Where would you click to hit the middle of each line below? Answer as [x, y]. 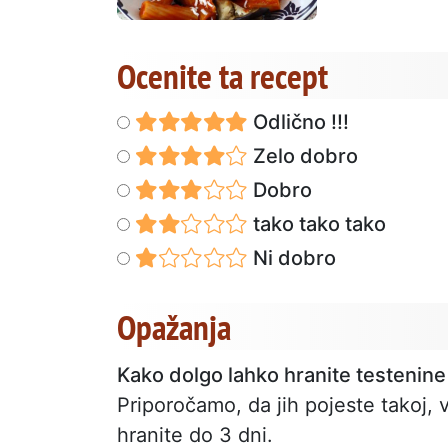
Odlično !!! [298, 121]
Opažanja [174, 326]
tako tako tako [316, 223]
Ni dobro [291, 257]
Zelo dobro [302, 155]
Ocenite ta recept [222, 75]
